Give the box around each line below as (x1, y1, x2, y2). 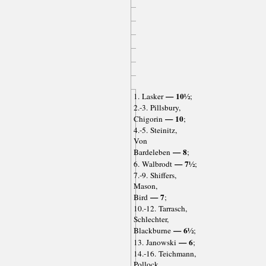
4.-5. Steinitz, (133, 124, 177, 135)
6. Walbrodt (133, 158, 172, 169)
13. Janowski (133, 236, 176, 248)
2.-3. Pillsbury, (133, 102, 180, 113)
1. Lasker (133, 90, 163, 102)
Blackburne (133, 224, 171, 236)
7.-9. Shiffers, (133, 169, 176, 180)
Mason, (133, 180, 157, 191)
